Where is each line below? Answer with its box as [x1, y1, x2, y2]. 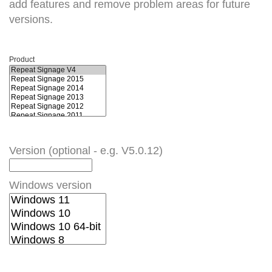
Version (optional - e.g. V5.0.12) [9, 144, 163, 157]
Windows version [9, 179, 92, 191]
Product [9, 55, 35, 64]
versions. [9, 13, 56, 25]
